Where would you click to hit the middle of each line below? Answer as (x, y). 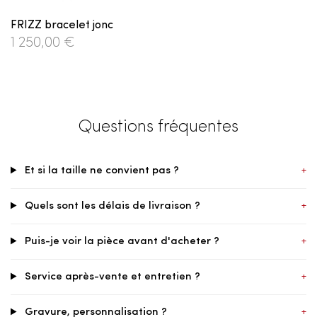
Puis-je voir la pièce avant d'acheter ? (120, 242)
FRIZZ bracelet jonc (62, 26)
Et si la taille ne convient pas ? (100, 171)
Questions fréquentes (158, 128)
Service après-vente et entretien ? (111, 277)
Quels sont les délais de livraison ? (111, 207)
